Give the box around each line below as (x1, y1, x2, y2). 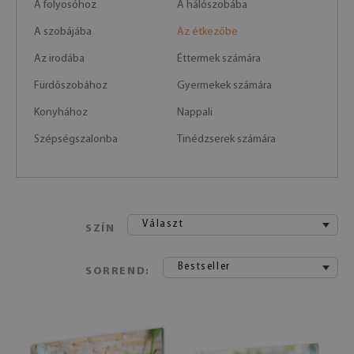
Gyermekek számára (177, 80, 272, 92)
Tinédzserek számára (177, 134, 276, 145)
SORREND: (85, 265, 150, 277)
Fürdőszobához (34, 80, 107, 92)
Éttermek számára (177, 53, 261, 65)
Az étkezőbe (177, 26, 238, 38)
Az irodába (34, 53, 85, 65)
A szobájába (34, 26, 92, 38)
